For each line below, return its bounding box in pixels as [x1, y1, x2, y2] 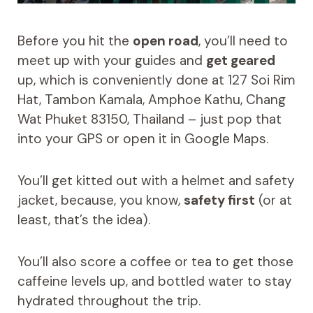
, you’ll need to [198, 32, 288, 50]
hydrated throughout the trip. [17, 292, 201, 310]
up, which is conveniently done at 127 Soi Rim [17, 71, 296, 89]
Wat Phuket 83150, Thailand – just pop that [17, 110, 282, 129]
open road [132, 32, 198, 50]
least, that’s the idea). [17, 211, 150, 229]
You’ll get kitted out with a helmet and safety [17, 172, 295, 190]
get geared [205, 52, 275, 70]
